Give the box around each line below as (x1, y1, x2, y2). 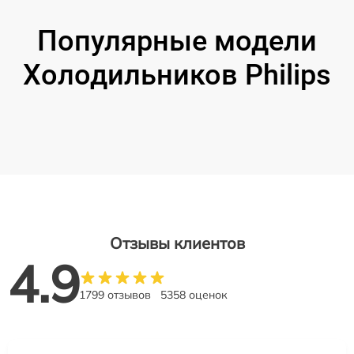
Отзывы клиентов (109, 232, 245, 253)
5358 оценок (160, 287, 228, 302)
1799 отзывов (79, 287, 151, 302)
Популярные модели (37, 24, 317, 58)
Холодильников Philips (23, 58, 331, 92)
